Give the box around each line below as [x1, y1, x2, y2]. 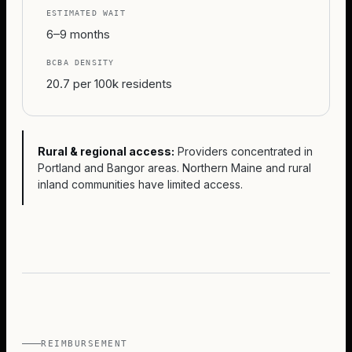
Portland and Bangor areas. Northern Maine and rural [38, 161, 311, 174]
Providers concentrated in [178, 145, 313, 158]
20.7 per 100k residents [46, 76, 172, 91]
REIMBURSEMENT [41, 339, 129, 349]
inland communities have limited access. [38, 178, 243, 191]
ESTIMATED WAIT [46, 9, 126, 17]
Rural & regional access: [38, 145, 174, 158]
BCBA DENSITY [46, 58, 115, 67]
